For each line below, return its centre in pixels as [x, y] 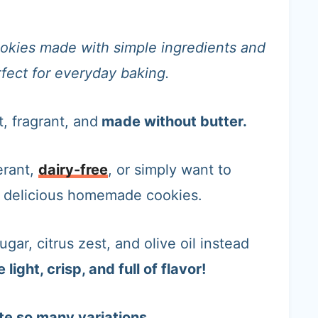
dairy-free [73, 170]
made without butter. [172, 121]
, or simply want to [170, 170]
